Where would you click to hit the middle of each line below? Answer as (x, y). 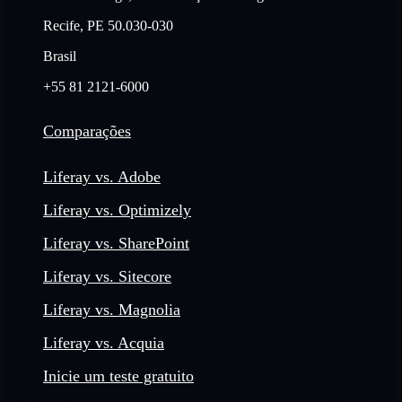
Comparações (87, 131)
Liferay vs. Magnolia (112, 309)
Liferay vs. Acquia (104, 342)
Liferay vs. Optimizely (117, 210)
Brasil (60, 56)
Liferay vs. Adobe (102, 176)
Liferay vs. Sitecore (107, 276)
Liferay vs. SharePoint (116, 243)
